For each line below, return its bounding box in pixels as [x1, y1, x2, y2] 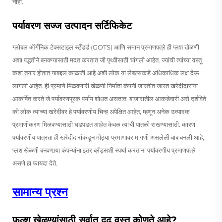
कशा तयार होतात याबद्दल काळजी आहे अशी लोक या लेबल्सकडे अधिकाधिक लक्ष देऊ [12, 68, 199, 77]
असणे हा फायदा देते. [12, 159, 57, 167]
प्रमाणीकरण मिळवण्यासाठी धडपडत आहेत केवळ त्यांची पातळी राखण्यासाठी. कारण [12, 120, 195, 128]
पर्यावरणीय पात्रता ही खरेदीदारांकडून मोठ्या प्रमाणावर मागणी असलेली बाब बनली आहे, [12, 133, 204, 141]
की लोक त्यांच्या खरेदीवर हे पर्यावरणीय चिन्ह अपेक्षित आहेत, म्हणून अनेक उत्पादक [12, 107, 190, 115]
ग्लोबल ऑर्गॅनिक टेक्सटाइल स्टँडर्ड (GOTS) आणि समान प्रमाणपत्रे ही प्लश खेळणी [12, 43, 199, 51]
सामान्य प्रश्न [12, 184, 68, 199]
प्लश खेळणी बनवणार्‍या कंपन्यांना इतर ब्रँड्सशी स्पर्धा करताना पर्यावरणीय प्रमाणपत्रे [12, 146, 196, 154]
